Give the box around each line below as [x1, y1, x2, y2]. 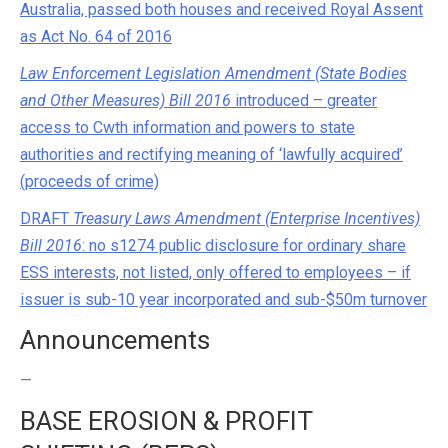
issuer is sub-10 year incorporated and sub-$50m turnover [20, 290, 427, 309]
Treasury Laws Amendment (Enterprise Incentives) [73, 209, 420, 228]
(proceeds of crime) [20, 172, 159, 191]
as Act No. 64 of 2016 [20, 27, 172, 46]
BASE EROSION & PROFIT [20, 406, 312, 436]
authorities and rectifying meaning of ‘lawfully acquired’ [20, 145, 403, 164]
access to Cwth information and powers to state [20, 118, 355, 137]
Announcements [20, 325, 210, 355]
